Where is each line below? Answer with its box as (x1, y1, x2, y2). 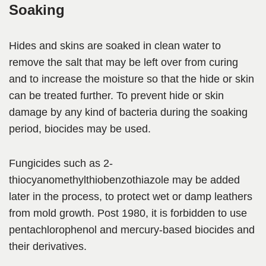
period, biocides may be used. (9, 123, 151, 135)
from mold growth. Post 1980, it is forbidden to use (9, 207, 247, 220)
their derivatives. (9, 240, 87, 253)
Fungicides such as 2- (9, 157, 113, 170)
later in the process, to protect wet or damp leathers (9, 191, 252, 203)
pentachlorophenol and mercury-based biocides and (9, 224, 255, 236)
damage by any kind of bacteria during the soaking (9, 106, 248, 119)
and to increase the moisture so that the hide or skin (9, 73, 254, 85)
